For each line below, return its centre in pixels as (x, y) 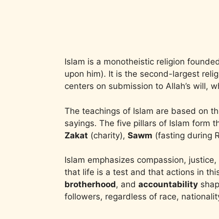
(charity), (108, 135)
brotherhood (90, 184)
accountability (168, 184)
